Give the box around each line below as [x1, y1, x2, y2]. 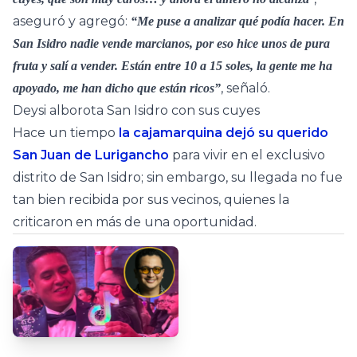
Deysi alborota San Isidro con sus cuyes [13, 102, 260, 118]
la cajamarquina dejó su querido [119, 124, 328, 140]
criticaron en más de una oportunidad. [13, 214, 257, 229]
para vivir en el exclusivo [169, 147, 325, 163]
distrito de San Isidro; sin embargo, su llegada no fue [13, 169, 343, 185]
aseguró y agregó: [13, 13, 131, 29]
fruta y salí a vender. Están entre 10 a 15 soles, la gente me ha [13, 58, 332, 73]
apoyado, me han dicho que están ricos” [13, 80, 221, 95]
